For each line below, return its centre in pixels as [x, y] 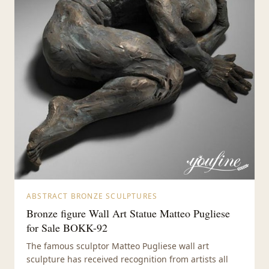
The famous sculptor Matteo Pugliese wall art [118, 246]
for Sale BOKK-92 [67, 228]
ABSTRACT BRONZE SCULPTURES [92, 196]
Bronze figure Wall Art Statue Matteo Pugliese [128, 213]
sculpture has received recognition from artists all [127, 259]
